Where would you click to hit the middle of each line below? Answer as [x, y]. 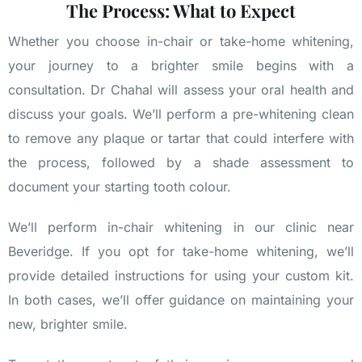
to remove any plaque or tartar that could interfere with [181, 139]
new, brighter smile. [68, 324]
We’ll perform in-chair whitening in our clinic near [181, 227]
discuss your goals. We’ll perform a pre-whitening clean [181, 114]
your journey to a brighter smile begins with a [181, 66]
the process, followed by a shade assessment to [181, 163]
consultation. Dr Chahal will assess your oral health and [181, 90]
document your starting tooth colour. [120, 187]
